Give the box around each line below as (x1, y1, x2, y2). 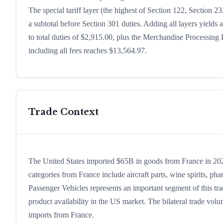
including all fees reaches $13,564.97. (28, 46, 147, 55)
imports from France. (28, 211, 94, 220)
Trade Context (28, 107, 99, 118)
